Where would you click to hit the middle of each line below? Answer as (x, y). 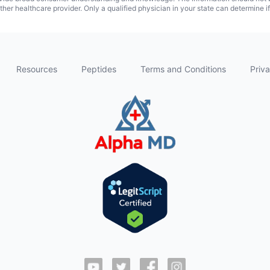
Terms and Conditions (183, 69)
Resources (37, 69)
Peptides (99, 69)
